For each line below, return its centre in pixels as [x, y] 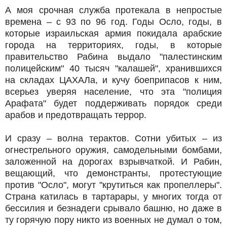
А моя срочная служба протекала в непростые [113, 10]
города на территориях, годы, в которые [113, 45]
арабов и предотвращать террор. [76, 115]
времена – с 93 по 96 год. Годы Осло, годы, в [113, 22]
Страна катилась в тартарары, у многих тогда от [113, 197]
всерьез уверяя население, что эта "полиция [113, 92]
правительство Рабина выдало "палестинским [113, 57]
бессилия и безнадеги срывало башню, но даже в [113, 209]
